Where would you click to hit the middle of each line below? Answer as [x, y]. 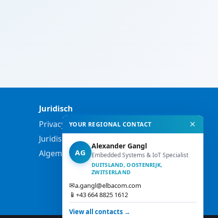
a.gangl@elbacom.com [108, 185]
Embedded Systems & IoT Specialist [140, 155]
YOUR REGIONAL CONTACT [110, 124]
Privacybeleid [63, 124]
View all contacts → [100, 212]
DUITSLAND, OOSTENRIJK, [127, 165]
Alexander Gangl [119, 146]
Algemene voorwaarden [83, 154]
